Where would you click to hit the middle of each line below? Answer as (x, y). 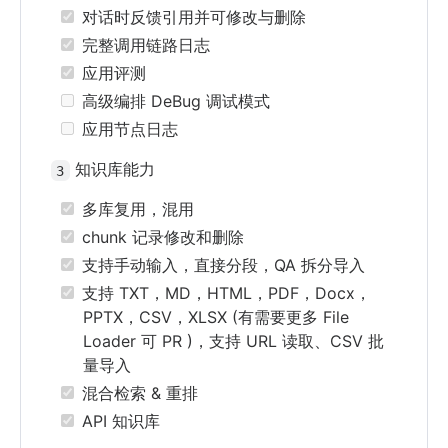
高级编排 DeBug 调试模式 (173, 101)
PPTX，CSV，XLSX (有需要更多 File (216, 317)
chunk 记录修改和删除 (160, 237)
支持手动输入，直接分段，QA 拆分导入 (220, 265)
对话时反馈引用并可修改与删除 (191, 17)
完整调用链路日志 (143, 45)
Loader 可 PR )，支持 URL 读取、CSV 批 (233, 341)
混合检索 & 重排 (137, 393)
